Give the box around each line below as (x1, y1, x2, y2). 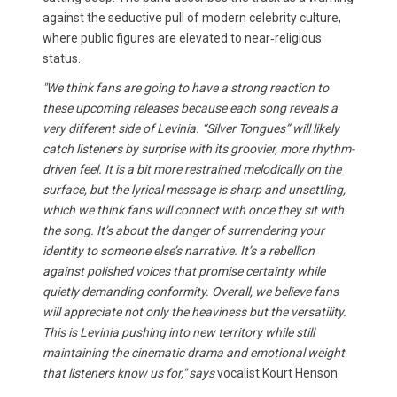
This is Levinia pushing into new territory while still (43, 325, 315, 339)
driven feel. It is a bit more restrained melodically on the (43, 162, 341, 176)
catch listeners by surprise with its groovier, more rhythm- (43, 142, 354, 156)
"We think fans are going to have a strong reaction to (43, 81, 329, 95)
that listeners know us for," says (43, 366, 214, 380)
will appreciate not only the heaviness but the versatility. (43, 305, 346, 319)
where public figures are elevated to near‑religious (43, 31, 322, 45)
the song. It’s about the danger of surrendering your (43, 223, 324, 237)
